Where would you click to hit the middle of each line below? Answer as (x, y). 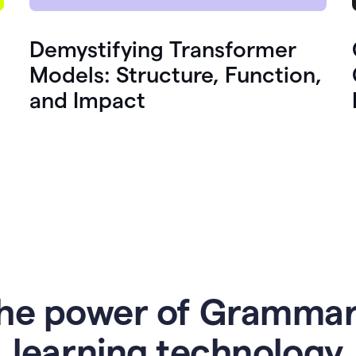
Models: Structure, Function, (176, 75)
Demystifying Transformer (163, 50)
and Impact (88, 101)
